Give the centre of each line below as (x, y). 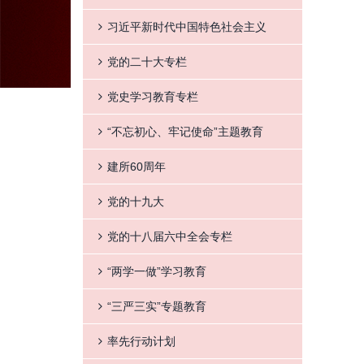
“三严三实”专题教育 (157, 306)
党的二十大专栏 (147, 62)
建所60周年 (136, 167)
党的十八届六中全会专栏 (170, 236)
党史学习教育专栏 (153, 97)
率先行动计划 (141, 341)
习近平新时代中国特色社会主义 (187, 27)
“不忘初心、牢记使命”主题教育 (185, 132)
